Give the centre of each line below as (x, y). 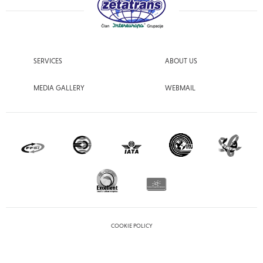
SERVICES (48, 61)
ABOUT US (181, 61)
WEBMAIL (181, 88)
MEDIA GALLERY (59, 88)
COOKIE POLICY (131, 226)
